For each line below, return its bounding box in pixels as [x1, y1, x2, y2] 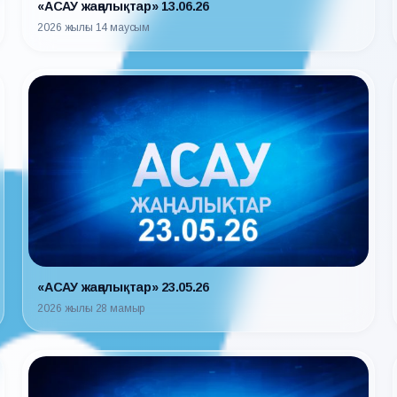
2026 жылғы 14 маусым [37, 21, 151, 35]
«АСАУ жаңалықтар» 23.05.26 [37, 279, 209, 294]
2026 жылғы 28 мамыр [37, 301, 145, 315]
